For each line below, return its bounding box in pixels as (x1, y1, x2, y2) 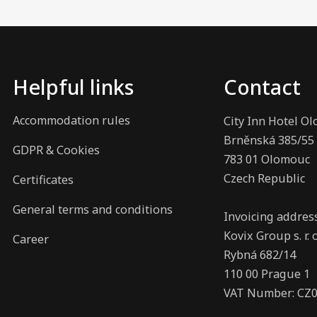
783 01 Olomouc (224, 151, 310, 168)
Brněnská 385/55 (224, 132, 314, 149)
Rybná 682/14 (224, 247, 296, 263)
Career (13, 231, 49, 248)
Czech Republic (224, 171, 305, 187)
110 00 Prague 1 (224, 266, 310, 282)
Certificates (13, 172, 74, 188)
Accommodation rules (13, 113, 130, 129)
